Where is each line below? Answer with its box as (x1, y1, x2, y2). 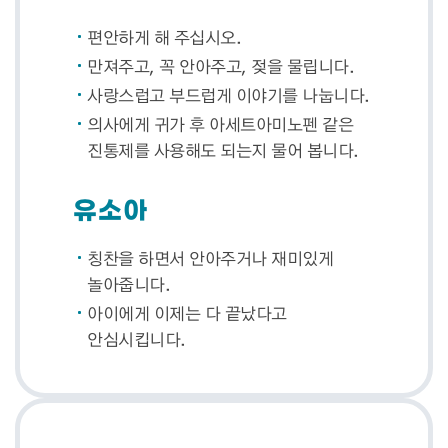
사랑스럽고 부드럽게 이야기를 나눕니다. (87, 83, 370, 107)
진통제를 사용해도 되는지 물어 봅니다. (87, 138, 359, 162)
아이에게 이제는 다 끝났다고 (87, 301, 287, 325)
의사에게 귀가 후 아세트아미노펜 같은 (87, 112, 354, 136)
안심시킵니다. (87, 327, 186, 351)
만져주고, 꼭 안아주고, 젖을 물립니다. (87, 54, 355, 78)
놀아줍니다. (87, 272, 171, 296)
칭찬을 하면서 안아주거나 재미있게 (87, 246, 334, 270)
